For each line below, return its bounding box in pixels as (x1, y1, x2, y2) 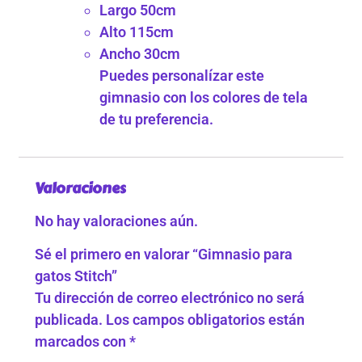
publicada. (35, 310, 103, 328)
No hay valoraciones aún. (35, 212, 199, 229)
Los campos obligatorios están (106, 310, 305, 328)
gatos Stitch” (35, 267, 118, 284)
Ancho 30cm (99, 44, 181, 62)
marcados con (35, 332, 130, 350)
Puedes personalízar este (99, 66, 265, 84)
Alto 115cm (99, 23, 175, 40)
